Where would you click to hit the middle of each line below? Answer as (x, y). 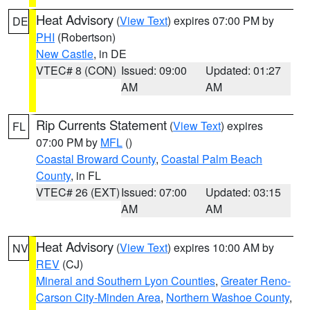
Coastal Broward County (96, 159)
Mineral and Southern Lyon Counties (126, 281)
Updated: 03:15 (244, 192)
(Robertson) (85, 37)
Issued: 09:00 (154, 70)
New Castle (65, 54)
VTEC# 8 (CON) (76, 70)
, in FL (86, 175)
